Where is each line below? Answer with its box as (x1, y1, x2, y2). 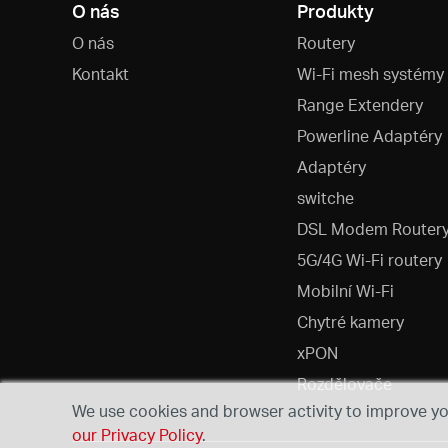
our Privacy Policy (72, 424, 202, 445)
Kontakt (72, 62, 129, 84)
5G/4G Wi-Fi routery (296, 248, 442, 270)
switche (296, 186, 354, 208)
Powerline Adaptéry (296, 124, 442, 146)
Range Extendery (296, 93, 423, 115)
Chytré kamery (296, 310, 404, 332)
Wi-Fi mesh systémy (296, 62, 444, 84)
